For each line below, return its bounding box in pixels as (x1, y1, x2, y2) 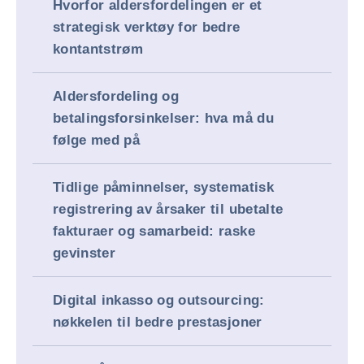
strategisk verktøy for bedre (53, 19, 240, 35)
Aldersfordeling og (53, 89, 180, 104)
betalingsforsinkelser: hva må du (53, 110, 274, 126)
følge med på (53, 132, 141, 148)
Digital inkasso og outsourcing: (53, 292, 265, 308)
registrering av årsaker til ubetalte (53, 201, 284, 217)
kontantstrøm (53, 41, 144, 57)
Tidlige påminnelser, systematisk (53, 180, 274, 195)
